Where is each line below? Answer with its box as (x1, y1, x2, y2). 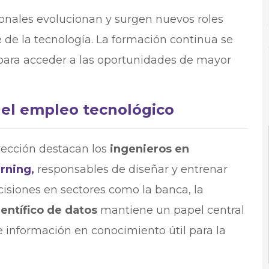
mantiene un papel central (97, 204, 244, 217)
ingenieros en (109, 142, 189, 156)
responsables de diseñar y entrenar (34, 163, 228, 177)
